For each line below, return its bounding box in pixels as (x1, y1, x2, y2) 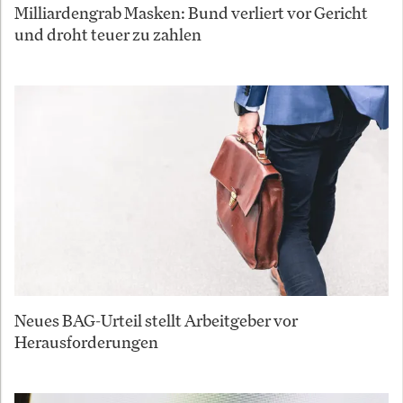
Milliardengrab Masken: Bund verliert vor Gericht (14, 2, 368, 24)
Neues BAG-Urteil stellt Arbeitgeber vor (14, 309, 298, 332)
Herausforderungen (14, 331, 158, 354)
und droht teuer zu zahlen (14, 23, 201, 46)
